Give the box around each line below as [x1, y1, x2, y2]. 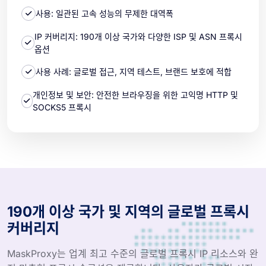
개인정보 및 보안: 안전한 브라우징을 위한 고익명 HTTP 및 [33, 89, 239, 100]
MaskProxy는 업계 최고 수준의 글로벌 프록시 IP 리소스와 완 [7, 247, 258, 259]
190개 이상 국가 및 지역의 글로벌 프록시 [7, 202, 249, 220]
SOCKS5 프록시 [33, 102, 92, 112]
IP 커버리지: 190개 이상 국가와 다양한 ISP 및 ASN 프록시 [34, 31, 243, 42]
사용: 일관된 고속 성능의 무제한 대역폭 [36, 8, 173, 19]
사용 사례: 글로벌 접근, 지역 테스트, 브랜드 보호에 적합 [36, 66, 232, 77]
